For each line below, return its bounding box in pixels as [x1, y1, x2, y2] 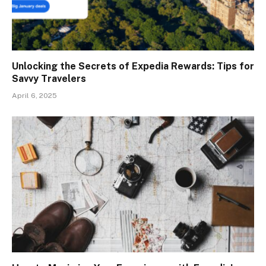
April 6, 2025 [12, 91, 57, 100]
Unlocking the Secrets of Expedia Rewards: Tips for [12, 60, 254, 72]
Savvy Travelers [12, 72, 86, 84]
